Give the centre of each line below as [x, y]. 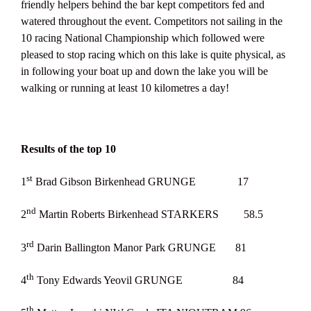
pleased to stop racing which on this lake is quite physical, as [153, 54]
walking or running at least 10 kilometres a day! [125, 87]
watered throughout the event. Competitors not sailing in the [152, 21]
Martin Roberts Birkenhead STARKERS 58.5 [150, 215]
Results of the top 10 [68, 149]
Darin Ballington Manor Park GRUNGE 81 [140, 247]
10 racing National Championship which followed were [143, 37]
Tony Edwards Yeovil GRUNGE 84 [139, 280]
